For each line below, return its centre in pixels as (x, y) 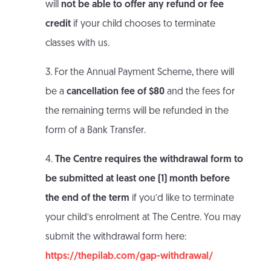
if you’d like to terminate (181, 199)
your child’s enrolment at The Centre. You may (143, 218)
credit (58, 24)
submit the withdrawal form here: (116, 237)
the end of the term (87, 199)
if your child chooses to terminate (143, 24)
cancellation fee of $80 (115, 92)
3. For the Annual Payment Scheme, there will (139, 73)
